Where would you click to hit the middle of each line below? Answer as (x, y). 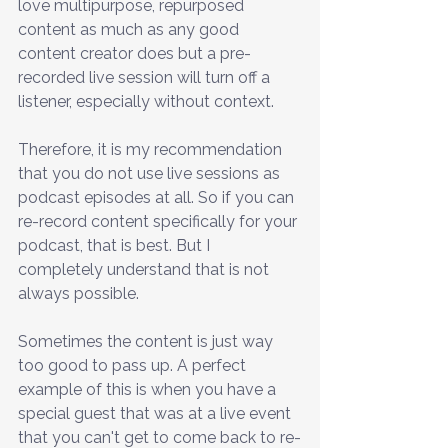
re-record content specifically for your (159, 221)
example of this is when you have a (149, 389)
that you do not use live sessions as (151, 173)
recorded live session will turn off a (146, 77)
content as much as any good (130, 29)
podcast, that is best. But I (116, 245)
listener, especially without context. (148, 101)
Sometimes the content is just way (147, 341)
